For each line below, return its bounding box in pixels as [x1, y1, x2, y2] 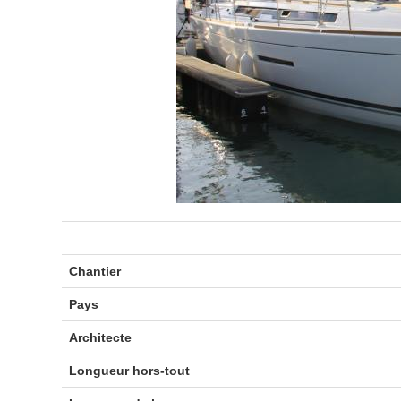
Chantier [68, 264, 121, 278]
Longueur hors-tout [68, 363, 190, 378]
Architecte [68, 330, 132, 345]
